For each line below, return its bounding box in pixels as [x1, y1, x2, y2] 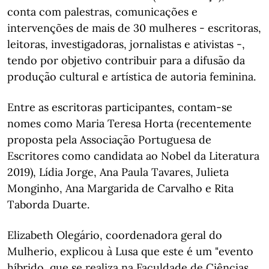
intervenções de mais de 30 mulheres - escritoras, [7, 21, 261, 35]
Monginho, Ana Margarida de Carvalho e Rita [7, 181, 234, 195]
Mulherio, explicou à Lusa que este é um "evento [7, 244, 253, 258]
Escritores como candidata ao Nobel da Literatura [7, 149, 259, 163]
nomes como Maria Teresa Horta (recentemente [7, 116, 252, 130]
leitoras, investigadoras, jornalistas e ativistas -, [7, 37, 245, 51]
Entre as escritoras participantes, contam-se [7, 100, 232, 114]
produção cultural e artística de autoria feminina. [7, 70, 256, 83]
